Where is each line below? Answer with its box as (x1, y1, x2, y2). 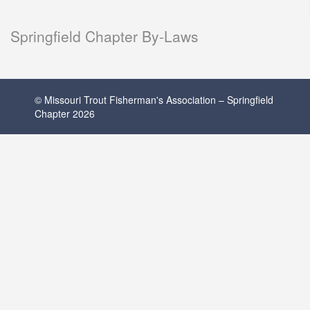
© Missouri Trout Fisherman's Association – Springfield (35, 93, 273, 107)
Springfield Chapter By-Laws (10, 26, 199, 46)
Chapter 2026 (35, 107, 95, 120)
